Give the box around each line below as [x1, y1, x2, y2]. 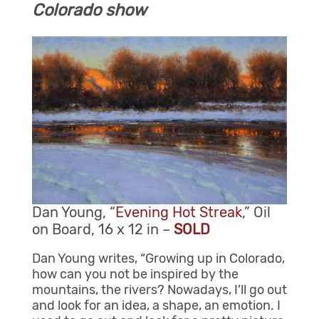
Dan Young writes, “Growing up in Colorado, [31, 251, 285, 267]
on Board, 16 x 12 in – [31, 221, 174, 239]
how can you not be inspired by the [31, 266, 239, 283]
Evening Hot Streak [115, 204, 242, 221]
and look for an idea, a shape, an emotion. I [31, 298, 281, 314]
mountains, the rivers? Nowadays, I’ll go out [31, 282, 287, 298]
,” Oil [241, 204, 271, 221]
